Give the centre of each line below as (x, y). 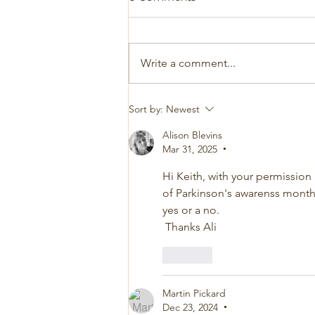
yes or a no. (191, 210)
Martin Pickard (194, 294)
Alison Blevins (192, 135)
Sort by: (146, 109)
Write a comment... (188, 63)
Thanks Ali (189, 227)
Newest (183, 109)
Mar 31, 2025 (190, 149)
